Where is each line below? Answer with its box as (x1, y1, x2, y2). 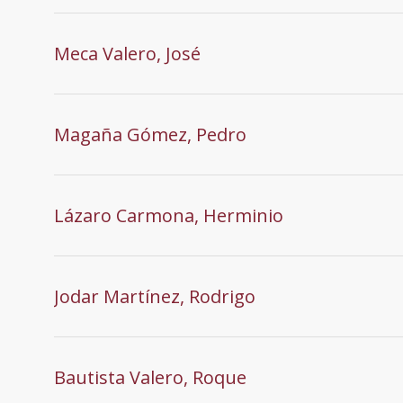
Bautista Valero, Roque (54, 364, 246, 390)
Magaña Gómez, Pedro (54, 121, 246, 147)
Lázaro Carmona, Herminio (54, 202, 283, 228)
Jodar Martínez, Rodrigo (54, 283, 255, 309)
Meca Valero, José (54, 40, 201, 66)
